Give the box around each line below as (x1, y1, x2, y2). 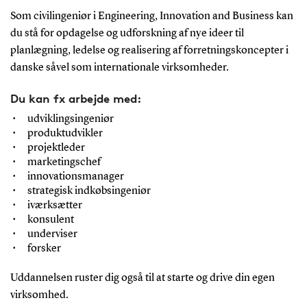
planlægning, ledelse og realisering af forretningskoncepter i (10, 45, 288, 56)
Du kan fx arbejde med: (10, 90, 141, 106)
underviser (27, 228, 77, 240)
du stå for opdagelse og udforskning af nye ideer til (10, 27, 244, 39)
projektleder (27, 142, 85, 153)
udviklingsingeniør (27, 113, 114, 125)
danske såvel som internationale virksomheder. (10, 62, 229, 73)
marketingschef (27, 156, 101, 168)
